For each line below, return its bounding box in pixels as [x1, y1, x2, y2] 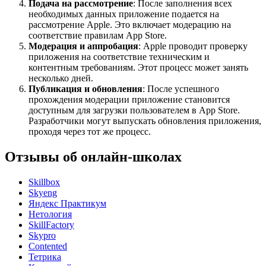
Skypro [28, 230, 56, 241]
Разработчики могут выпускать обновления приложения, [28, 116, 261, 126]
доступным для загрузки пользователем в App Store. [28, 105, 240, 116]
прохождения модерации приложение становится [28, 94, 230, 105]
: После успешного [142, 84, 219, 94]
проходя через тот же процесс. [28, 126, 151, 137]
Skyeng [28, 188, 57, 198]
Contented [28, 241, 67, 252]
